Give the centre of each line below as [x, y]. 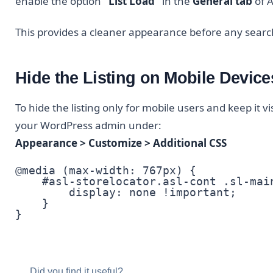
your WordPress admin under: [88, 125]
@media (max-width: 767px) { [106, 170]
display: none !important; [126, 192]
